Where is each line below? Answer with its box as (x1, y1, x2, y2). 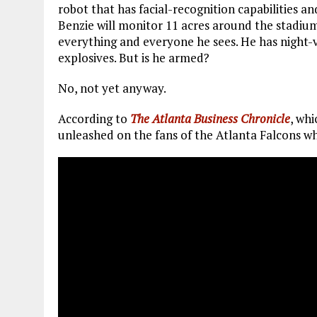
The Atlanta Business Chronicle (130, 110, 290, 127)
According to (58, 110, 130, 127)
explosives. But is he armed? (58, 50, 209, 67)
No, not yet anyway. (58, 80, 166, 97)
